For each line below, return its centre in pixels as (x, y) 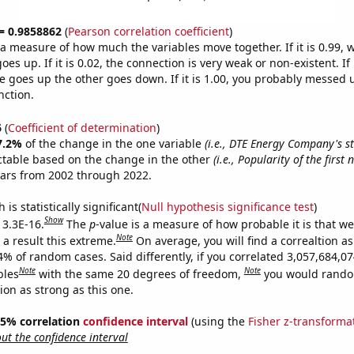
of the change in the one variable (115, 143)
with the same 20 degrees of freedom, (141, 273)
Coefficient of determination (82, 127)
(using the (218, 321)
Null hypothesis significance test (227, 206)
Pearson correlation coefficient (148, 31)
